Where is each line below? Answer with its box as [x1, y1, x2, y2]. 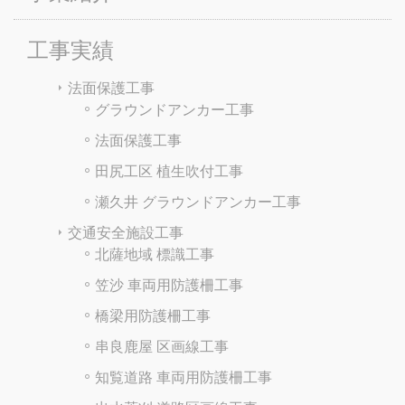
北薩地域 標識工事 [95, 243, 214, 264]
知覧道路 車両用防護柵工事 [95, 366, 272, 387]
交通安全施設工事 [68, 221, 184, 242]
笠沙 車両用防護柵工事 [95, 274, 243, 295]
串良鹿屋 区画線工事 [95, 335, 229, 356]
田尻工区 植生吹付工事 [95, 160, 243, 181]
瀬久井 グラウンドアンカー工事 [95, 191, 301, 212]
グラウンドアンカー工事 [95, 99, 254, 119]
